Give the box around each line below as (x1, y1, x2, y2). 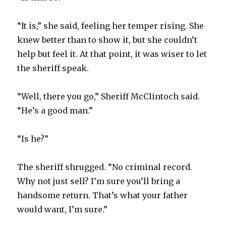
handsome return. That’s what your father (17, 190, 188, 200)
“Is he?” (17, 133, 49, 144)
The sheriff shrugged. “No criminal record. (17, 161, 193, 172)
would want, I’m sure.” (17, 204, 108, 214)
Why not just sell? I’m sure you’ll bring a (17, 176, 181, 186)
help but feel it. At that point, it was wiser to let (17, 48, 207, 59)
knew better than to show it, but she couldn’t (17, 34, 198, 45)
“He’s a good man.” (17, 105, 93, 116)
